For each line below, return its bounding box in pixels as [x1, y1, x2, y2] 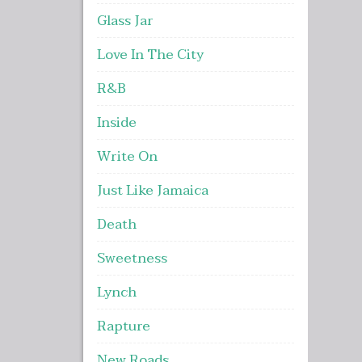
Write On [96, 145, 158, 169]
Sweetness [96, 246, 167, 271]
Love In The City [96, 43, 204, 67]
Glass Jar [96, 9, 154, 33]
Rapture [96, 314, 150, 339]
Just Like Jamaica [96, 179, 208, 203]
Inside [96, 111, 137, 135]
